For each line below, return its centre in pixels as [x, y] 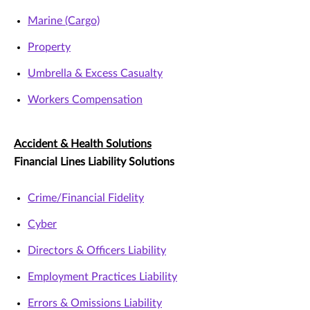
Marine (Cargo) [64, 21]
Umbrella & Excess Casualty [95, 74]
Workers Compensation [85, 100]
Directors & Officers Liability [97, 251]
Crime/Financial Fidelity [86, 198]
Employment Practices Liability [102, 277]
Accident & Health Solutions [83, 144]
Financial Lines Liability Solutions [94, 162]
